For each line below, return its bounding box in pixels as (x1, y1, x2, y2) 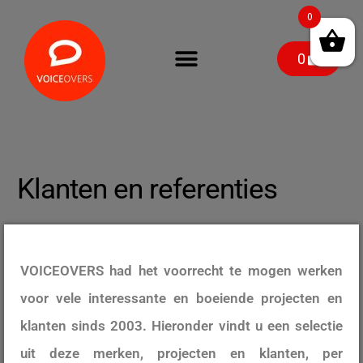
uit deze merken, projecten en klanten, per (20, 345, 343, 361)
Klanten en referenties (17, 173, 277, 206)
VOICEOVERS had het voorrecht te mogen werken (20, 263, 343, 279)
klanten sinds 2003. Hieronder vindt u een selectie (20, 318, 343, 334)
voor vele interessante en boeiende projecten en (20, 290, 343, 306)
